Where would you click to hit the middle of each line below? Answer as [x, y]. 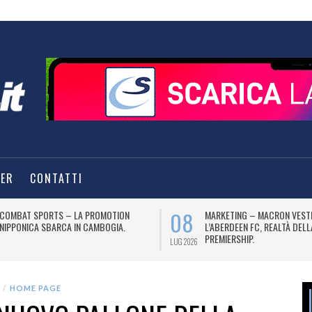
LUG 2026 [184, 242]
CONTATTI [56, 178]
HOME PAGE [36, 288]
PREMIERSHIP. [229, 239]
